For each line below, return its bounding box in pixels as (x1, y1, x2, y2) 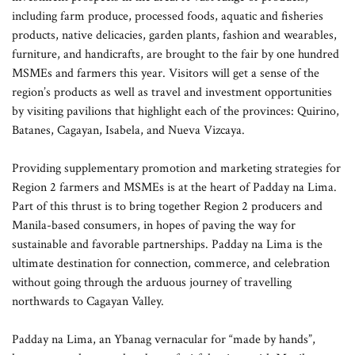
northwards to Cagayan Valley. (12, 293, 164, 310)
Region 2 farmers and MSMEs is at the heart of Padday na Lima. (12, 179, 337, 196)
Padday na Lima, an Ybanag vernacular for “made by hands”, (12, 331, 315, 348)
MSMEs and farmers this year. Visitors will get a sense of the (12, 65, 319, 82)
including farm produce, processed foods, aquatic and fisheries (12, 8, 323, 25)
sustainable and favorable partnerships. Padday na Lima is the (12, 236, 323, 253)
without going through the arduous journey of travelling (12, 274, 292, 291)
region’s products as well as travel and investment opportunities (12, 84, 332, 101)
